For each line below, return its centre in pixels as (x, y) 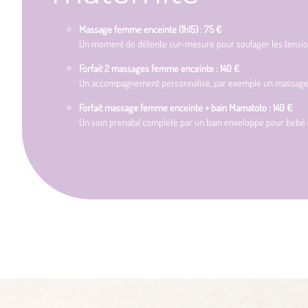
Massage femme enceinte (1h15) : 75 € (151, 29)
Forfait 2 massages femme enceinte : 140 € (159, 68)
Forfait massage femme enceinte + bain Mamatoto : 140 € (186, 108)
